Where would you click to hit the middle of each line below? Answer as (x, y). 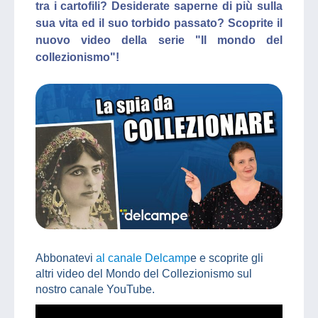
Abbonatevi (66, 258)
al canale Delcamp (143, 258)
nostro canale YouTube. (95, 289)
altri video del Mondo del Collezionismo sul (144, 273)
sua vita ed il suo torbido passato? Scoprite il (159, 23)
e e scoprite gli (227, 258)
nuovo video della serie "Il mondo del (159, 40)
